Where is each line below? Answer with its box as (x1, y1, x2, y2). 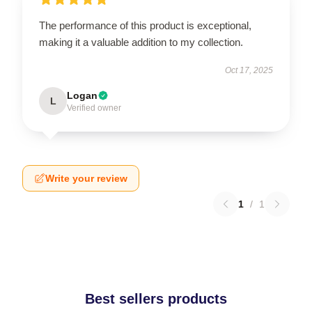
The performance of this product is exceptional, (39, 19, 251, 31)
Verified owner (67, 103, 121, 113)
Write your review (45, 173, 127, 184)
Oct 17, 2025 (225, 65, 273, 75)
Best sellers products (85, 291, 227, 306)
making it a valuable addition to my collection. (39, 36, 243, 48)
